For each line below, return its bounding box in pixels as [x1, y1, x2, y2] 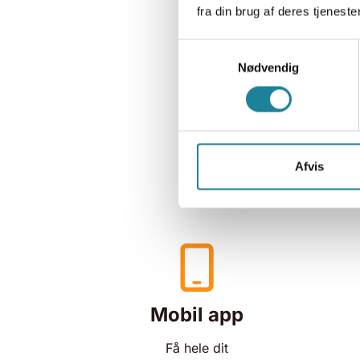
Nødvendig [237, 60, 300, 75]
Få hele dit [165, 340, 228, 356]
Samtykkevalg [178, 41, 255, 55]
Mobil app [149, 303, 243, 326]
